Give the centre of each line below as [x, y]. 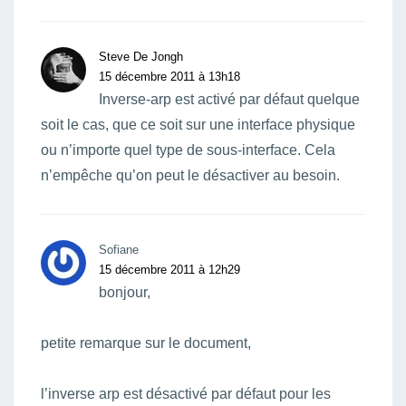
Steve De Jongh [141, 57]
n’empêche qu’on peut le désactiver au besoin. [190, 175]
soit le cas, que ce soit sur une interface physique [198, 125]
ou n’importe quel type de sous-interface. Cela [188, 150]
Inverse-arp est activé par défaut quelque [229, 99]
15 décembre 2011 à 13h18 [169, 77]
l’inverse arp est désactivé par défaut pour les [186, 394]
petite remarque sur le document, [146, 343]
